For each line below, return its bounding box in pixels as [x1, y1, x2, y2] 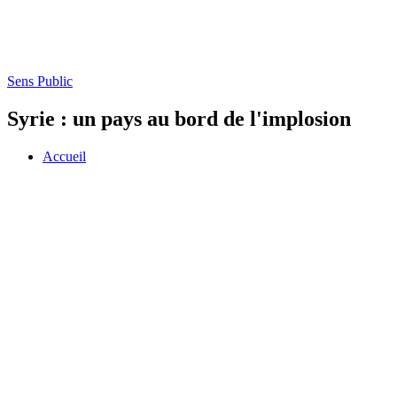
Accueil [43, 148, 86, 164]
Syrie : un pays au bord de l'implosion [7, 106, 351, 130]
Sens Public [7, 74, 73, 90]
